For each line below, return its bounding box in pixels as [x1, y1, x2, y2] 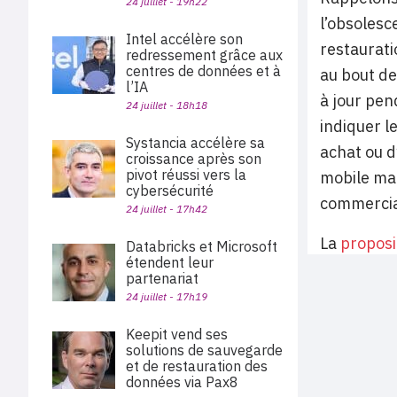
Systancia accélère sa [126, 134, 265, 152]
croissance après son [126, 150, 261, 167]
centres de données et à [126, 62, 281, 80]
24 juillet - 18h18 [126, 98, 207, 112]
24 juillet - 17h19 [126, 290, 207, 303]
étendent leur [126, 253, 214, 271]
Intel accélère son [126, 30, 243, 48]
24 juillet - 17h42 [126, 202, 207, 215]
